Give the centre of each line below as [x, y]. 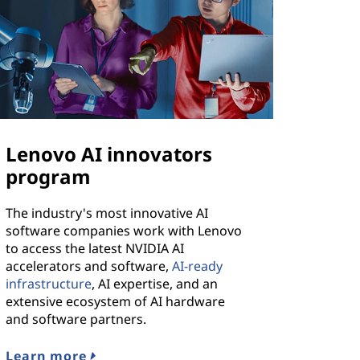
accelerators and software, [89, 266]
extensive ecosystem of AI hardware [116, 302]
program [49, 177]
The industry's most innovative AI [107, 213]
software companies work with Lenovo [124, 231]
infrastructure [49, 284]
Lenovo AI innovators [109, 154]
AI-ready [198, 266]
